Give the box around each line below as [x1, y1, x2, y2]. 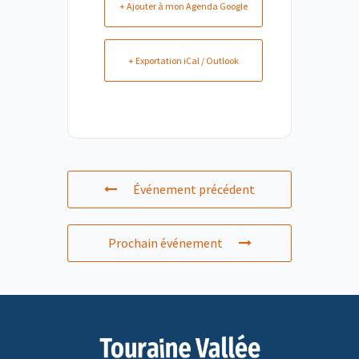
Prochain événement [107, 234, 223, 251]
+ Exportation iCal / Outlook [128, 54, 239, 67]
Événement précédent [133, 180, 255, 197]
